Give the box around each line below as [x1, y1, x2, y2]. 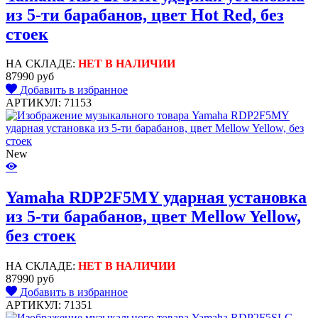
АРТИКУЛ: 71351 [6, 299, 92, 312]
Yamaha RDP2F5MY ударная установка [6, 188, 307, 207]
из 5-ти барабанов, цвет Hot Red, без [6, 5, 284, 24]
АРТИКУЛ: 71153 [6, 97, 92, 109]
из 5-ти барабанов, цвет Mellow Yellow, [6, 207, 301, 226]
